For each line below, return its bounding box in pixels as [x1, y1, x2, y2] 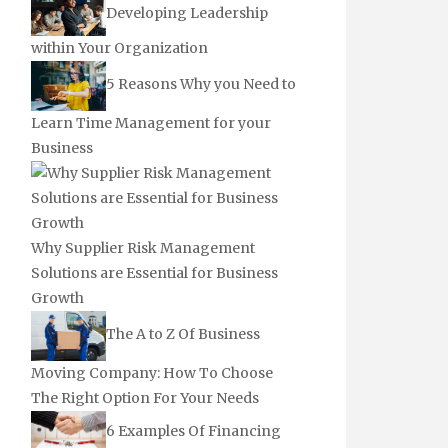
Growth [31, 288, 84, 307]
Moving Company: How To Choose [31, 363, 273, 382]
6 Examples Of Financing [106, 421, 281, 440]
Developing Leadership [106, 4, 268, 23]
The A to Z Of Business [106, 325, 260, 344]
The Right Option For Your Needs [31, 388, 259, 407]
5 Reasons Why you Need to [106, 75, 296, 94]
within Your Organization [31, 38, 208, 57]
